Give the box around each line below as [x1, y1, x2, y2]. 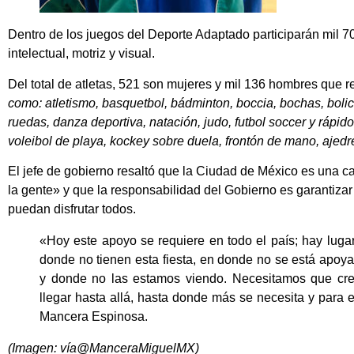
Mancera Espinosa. [40, 310, 148, 324]
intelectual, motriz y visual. [8, 47, 155, 61]
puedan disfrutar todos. [8, 202, 136, 217]
